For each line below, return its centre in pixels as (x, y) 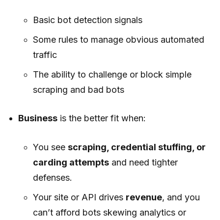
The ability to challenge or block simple (112, 75)
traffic (45, 55)
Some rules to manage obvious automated (118, 40)
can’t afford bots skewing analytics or (109, 213)
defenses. (52, 178)
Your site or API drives (79, 197)
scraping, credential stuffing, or (137, 147)
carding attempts (71, 163)
